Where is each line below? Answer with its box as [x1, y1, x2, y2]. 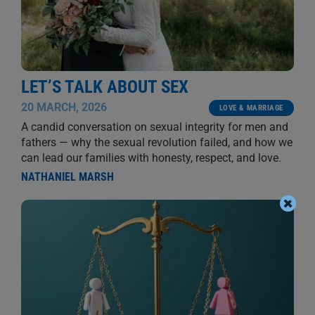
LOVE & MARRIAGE [219, 103, 284, 113]
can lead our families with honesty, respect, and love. [20, 151, 281, 165]
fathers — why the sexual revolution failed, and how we [20, 136, 292, 150]
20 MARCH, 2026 [20, 101, 107, 115]
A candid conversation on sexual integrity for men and [20, 120, 288, 134]
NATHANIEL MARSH [20, 170, 114, 184]
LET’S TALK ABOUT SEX [20, 77, 188, 98]
